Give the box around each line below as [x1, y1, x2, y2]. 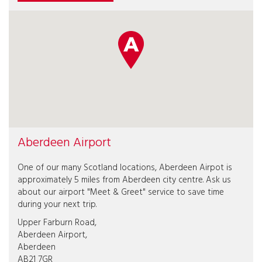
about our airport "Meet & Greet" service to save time [18, 185, 224, 199]
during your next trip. [18, 198, 96, 212]
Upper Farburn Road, [18, 216, 96, 230]
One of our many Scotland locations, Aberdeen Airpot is [18, 161, 232, 175]
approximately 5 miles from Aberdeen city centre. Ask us [18, 173, 231, 187]
